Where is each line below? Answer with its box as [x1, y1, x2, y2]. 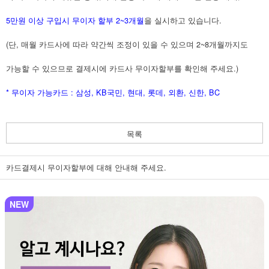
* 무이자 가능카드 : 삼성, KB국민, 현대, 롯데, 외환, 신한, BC [6, 86, 220, 98]
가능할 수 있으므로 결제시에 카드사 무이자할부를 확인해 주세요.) [6, 62, 238, 74]
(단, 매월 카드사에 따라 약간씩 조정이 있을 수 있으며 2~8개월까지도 [6, 38, 248, 50]
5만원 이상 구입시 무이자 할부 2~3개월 [6, 14, 144, 26]
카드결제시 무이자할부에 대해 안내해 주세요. [6, 161, 166, 173]
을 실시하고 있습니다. [144, 14, 222, 26]
